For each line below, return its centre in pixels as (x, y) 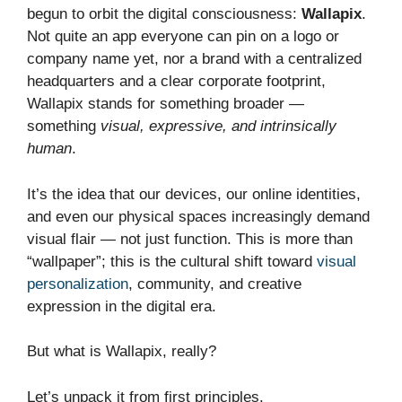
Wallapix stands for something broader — (166, 104)
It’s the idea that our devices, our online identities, (194, 194)
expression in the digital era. (122, 306)
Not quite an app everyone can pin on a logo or (183, 37)
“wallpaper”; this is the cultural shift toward (172, 261)
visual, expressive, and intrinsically (218, 127)
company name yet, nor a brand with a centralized (194, 59)
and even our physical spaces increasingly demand (198, 216)
